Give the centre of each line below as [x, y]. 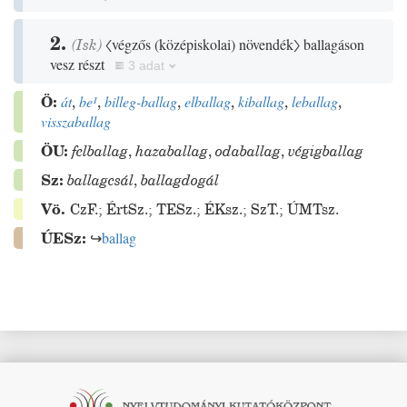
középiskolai [195, 44]
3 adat [146, 65]
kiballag [261, 101]
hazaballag [172, 151]
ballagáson [332, 44]
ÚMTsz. [313, 209]
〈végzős [130, 44]
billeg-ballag [141, 101]
